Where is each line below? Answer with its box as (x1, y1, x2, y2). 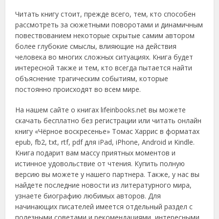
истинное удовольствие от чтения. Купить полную (15, 159, 185, 169)
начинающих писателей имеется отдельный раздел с (15, 202, 193, 212)
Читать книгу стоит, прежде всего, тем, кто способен (15, 9, 196, 19)
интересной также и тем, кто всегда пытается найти (15, 63, 193, 73)
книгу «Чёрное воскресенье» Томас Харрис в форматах (15, 127, 200, 136)
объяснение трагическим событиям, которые (15, 74, 169, 84)
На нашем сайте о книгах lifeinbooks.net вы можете (15, 105, 186, 115)
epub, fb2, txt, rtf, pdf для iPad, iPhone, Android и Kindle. (15, 137, 195, 147)
